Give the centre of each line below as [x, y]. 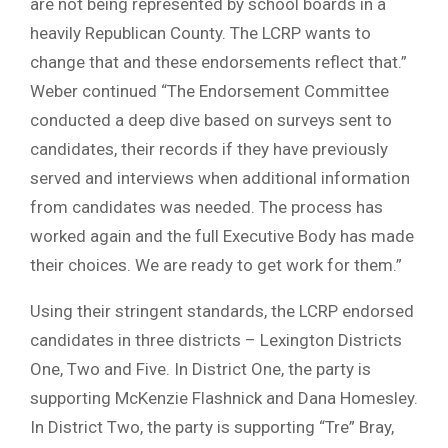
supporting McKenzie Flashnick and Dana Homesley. [224, 398]
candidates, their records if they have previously [209, 149]
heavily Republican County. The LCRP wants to [200, 33]
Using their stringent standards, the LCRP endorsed [222, 311]
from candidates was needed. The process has [206, 207]
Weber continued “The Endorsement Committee [209, 91]
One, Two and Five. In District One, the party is [200, 369]
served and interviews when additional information [220, 178]
